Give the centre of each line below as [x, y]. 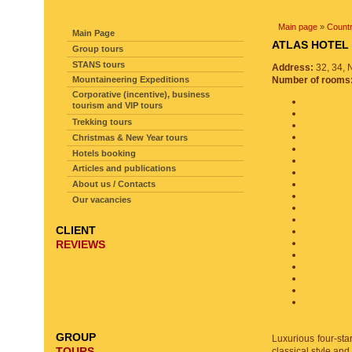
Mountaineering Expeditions [131, 79]
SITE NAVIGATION [129, 13]
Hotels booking [104, 153]
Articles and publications [124, 168]
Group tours [98, 49]
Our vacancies [102, 200]
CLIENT [76, 230]
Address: [293, 68]
